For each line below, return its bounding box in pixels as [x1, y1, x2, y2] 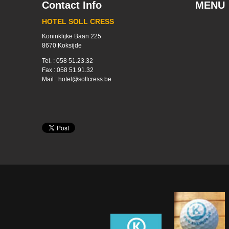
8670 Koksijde [42, 42, 82, 49]
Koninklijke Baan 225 [42, 33, 101, 40]
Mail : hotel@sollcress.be [42, 76, 111, 83]
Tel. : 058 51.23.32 [42, 57, 93, 64]
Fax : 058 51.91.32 [42, 66, 94, 74]
